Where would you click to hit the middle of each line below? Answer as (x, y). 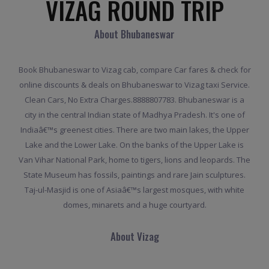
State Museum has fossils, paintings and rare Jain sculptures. (134, 175)
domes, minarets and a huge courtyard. (134, 205)
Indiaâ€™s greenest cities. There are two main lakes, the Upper (134, 130)
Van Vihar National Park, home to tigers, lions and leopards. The (134, 160)
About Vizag (134, 237)
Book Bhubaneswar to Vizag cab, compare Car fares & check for (134, 70)
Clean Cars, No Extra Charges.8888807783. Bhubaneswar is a (134, 100)
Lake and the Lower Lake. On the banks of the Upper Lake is (134, 145)
